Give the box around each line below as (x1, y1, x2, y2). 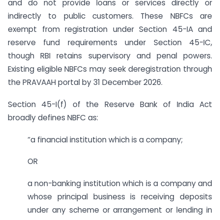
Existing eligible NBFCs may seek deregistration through (8, 64, 212, 74)
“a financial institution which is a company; (27, 134, 183, 145)
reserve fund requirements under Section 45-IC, (8, 37, 212, 48)
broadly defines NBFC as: (8, 112, 98, 123)
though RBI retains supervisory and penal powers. (8, 51, 212, 61)
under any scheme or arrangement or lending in (27, 205, 212, 216)
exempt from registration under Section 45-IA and (8, 24, 212, 34)
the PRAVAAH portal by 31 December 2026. (8, 77, 163, 87)
